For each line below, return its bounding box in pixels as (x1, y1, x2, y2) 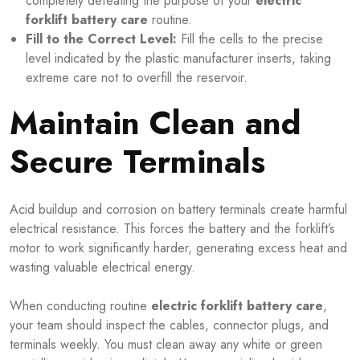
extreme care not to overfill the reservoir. (26, 68, 247, 88)
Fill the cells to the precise (177, 30, 323, 49)
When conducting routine (10, 297, 151, 316)
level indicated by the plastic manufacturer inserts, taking (26, 49, 331, 68)
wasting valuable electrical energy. (10, 258, 195, 277)
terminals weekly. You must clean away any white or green (10, 335, 322, 354)
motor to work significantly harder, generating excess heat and (10, 239, 347, 258)
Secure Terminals (10, 138, 265, 186)
